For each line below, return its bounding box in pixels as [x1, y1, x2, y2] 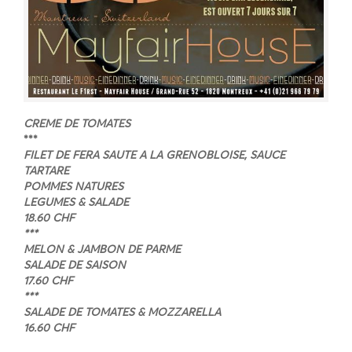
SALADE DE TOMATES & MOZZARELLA [24, 304, 221, 319]
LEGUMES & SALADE [24, 194, 129, 209]
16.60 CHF [24, 320, 75, 335]
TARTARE [24, 163, 69, 178]
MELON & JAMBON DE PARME [24, 241, 181, 256]
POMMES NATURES [24, 178, 123, 193]
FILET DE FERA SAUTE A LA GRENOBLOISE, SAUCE [24, 147, 285, 162]
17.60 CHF [24, 273, 73, 288]
